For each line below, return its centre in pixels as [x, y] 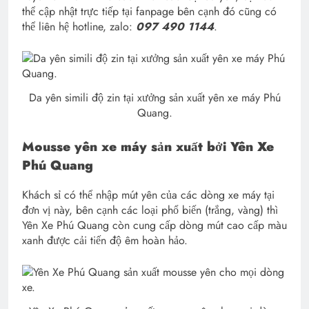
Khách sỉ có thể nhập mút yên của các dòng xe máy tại [148, 195]
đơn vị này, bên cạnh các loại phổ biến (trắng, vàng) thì [150, 210]
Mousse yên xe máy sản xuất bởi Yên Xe [148, 147]
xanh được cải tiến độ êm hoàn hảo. [105, 241]
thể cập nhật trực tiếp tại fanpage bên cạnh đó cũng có [149, 12]
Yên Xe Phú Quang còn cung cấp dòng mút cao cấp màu [154, 226]
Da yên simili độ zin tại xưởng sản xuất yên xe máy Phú [154, 98]
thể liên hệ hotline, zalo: [79, 27]
